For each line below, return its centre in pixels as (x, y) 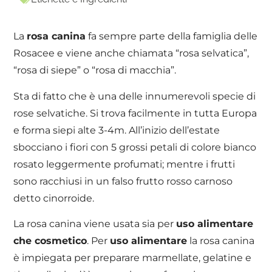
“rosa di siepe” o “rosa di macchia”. (95, 70)
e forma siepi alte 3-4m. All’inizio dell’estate (117, 130)
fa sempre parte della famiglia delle (172, 36)
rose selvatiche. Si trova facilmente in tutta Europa (135, 113)
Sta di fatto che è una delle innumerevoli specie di (135, 96)
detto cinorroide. (54, 198)
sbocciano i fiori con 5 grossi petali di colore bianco (135, 147)
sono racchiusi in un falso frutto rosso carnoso (123, 181)
